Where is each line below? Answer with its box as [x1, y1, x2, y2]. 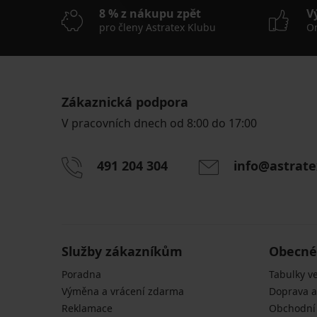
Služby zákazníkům [62, 242, 183, 260]
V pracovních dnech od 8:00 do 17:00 [62, 115, 257, 131]
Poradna [62, 267, 101, 281]
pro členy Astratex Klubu [99, 20, 216, 34]
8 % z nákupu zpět [99, 5, 201, 21]
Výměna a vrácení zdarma [62, 284, 184, 298]
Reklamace [62, 301, 113, 315]
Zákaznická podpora [62, 93, 188, 110]
